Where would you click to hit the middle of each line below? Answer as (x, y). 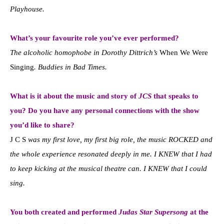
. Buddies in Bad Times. (70, 67)
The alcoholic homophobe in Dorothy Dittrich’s (85, 52)
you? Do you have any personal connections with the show (105, 110)
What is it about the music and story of (74, 96)
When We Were (184, 52)
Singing (22, 67)
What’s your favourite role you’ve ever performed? (94, 38)
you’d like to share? (42, 125)
